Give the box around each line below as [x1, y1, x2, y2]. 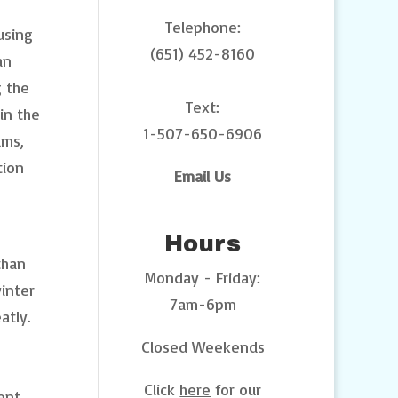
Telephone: [164, 16, 241, 36]
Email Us [174, 165, 232, 186]
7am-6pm [169, 293, 236, 314]
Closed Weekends [140, 336, 265, 356]
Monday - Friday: [145, 267, 261, 287]
